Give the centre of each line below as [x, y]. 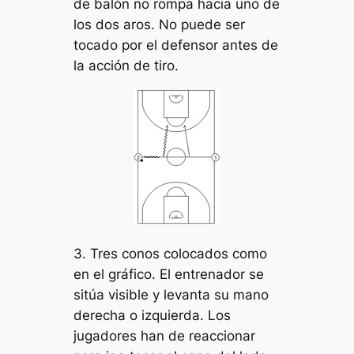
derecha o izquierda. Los [153, 315]
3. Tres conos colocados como [171, 253]
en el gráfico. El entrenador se [169, 274]
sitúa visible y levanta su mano [171, 294]
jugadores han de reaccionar [165, 335]
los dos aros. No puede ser [160, 24]
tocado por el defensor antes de [176, 45]
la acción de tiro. [126, 65]
